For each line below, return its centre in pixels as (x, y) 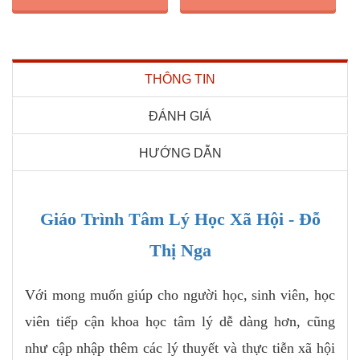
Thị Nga (180, 251)
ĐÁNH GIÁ (180, 117)
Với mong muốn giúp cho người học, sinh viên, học (180, 295)
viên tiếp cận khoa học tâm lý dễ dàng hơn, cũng (180, 322)
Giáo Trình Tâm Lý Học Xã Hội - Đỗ (180, 219)
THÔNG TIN (180, 80)
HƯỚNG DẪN (180, 153)
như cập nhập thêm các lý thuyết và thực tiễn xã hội (180, 348)
